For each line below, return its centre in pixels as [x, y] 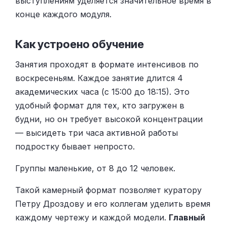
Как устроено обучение [80, 44]
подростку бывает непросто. [75, 146]
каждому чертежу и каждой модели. [92, 217]
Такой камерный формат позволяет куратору [108, 190]
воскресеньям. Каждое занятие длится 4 [99, 78]
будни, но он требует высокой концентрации [109, 119]
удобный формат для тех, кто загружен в [100, 105]
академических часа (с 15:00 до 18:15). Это [102, 91]
